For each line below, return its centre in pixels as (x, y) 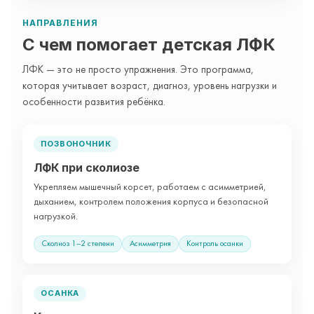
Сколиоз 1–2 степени (78, 244)
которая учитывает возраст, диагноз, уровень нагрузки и (150, 87)
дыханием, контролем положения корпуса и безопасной (151, 202)
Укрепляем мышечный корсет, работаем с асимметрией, (150, 187)
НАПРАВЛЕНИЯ (60, 23)
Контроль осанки (215, 244)
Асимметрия (150, 244)
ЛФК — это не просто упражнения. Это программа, (138, 70)
